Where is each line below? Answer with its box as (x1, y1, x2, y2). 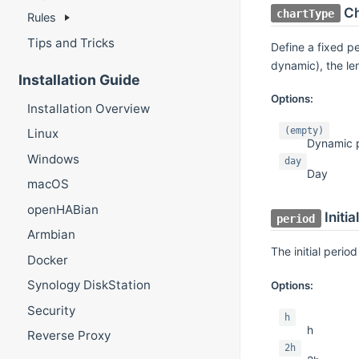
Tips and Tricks (26, 34, 115, 50)
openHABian (26, 201, 99, 217)
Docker (26, 252, 68, 268)
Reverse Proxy (26, 328, 111, 344)
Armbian (26, 227, 75, 243)
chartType (276, 6, 335, 20)
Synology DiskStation (26, 277, 151, 293)
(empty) (284, 124, 324, 136)
